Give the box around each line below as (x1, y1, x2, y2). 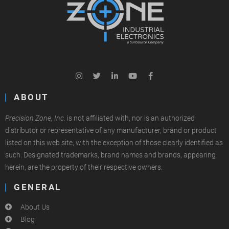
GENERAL (14, 182, 61, 193)
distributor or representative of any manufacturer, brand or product (5, 126, 217, 135)
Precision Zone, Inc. (5, 114, 65, 123)
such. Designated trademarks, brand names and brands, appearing (5, 151, 216, 159)
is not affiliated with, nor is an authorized (65, 114, 195, 123)
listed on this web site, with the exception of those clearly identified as (5, 139, 223, 147)
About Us (20, 203, 50, 212)
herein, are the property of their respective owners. (5, 163, 163, 172)
